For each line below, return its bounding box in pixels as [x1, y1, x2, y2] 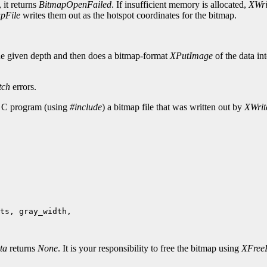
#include [70, 102, 102, 113]
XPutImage [170, 51, 213, 61]
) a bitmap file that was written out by [102, 102, 244, 113]
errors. [10, 82, 36, 92]
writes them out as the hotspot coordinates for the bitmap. [20, 10, 237, 21]
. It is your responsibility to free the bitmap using [58, 243, 241, 254]
